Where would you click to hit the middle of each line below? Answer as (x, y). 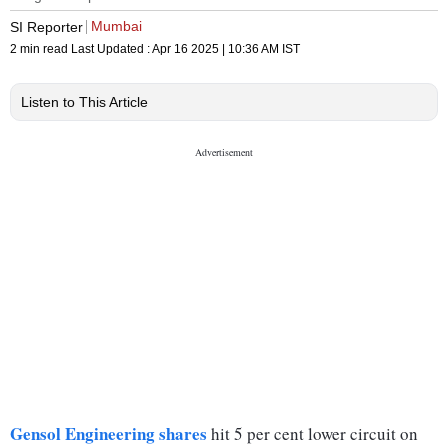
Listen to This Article (84, 102)
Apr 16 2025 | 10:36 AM (215, 49)
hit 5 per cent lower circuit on (312, 434)
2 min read (40, 49)
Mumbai (116, 26)
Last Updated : (111, 49)
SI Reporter (46, 26)
